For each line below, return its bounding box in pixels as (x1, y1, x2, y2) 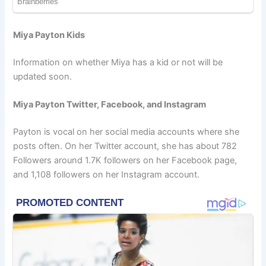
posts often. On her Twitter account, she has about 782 (13, 141, 237, 152)
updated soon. (13, 71, 72, 83)
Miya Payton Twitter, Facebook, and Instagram (13, 99, 207, 110)
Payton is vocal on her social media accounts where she (13, 126, 240, 138)
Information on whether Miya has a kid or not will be (13, 57, 223, 68)
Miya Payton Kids (13, 30, 85, 41)
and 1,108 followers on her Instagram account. (13, 169, 200, 180)
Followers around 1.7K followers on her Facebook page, (13, 155, 237, 166)
